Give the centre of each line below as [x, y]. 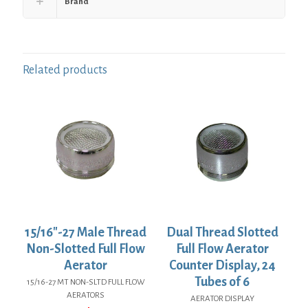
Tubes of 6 [222, 282]
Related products [65, 70]
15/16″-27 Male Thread [86, 232]
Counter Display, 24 [222, 265]
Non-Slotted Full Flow [86, 249]
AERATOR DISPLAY [222, 298]
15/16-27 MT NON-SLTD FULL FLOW [86, 282]
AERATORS [86, 295]
